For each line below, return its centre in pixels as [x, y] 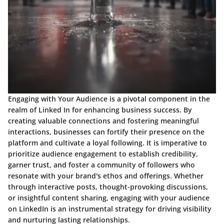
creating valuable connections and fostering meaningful [103, 120]
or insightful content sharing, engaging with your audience [109, 197]
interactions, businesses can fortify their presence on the [106, 131]
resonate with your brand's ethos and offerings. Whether [106, 175]
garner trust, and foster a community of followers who [101, 164]
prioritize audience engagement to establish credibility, [103, 153]
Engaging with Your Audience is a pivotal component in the [109, 98]
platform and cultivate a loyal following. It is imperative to [107, 142]
